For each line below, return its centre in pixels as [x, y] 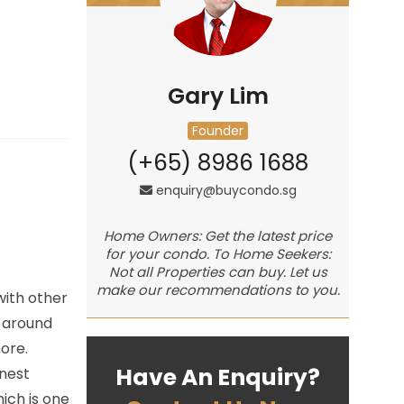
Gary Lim [218, 96]
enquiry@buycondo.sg [226, 190]
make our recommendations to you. [218, 290]
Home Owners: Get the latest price [218, 236]
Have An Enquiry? [218, 377]
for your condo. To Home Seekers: [218, 254]
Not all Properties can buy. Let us [218, 272]
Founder [218, 131]
